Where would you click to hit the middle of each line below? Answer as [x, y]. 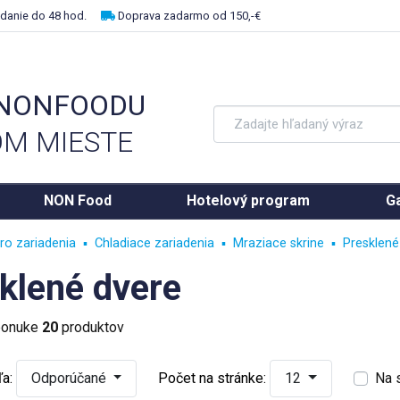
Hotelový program [249, 200]
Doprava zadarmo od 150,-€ [189, 16]
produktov [91, 327]
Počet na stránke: [212, 378]
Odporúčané [70, 378]
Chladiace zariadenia [154, 243]
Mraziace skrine [278, 243]
